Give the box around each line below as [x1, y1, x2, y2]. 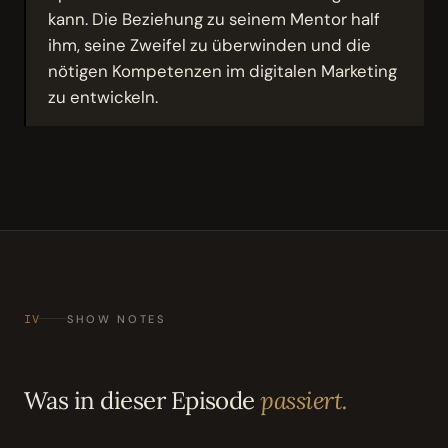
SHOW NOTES [67, 311, 166, 326]
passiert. [260, 384, 348, 416]
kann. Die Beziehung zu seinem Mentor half [48, 7, 381, 30]
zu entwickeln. [48, 85, 159, 108]
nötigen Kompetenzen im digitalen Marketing [48, 59, 398, 82]
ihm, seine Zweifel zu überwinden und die [48, 33, 372, 56]
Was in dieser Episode [24, 384, 261, 416]
